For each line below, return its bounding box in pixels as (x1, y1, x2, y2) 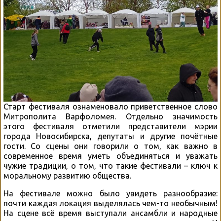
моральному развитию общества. (3, 171, 131, 181)
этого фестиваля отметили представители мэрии (3, 122, 218, 131)
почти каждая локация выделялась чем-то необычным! (3, 199, 218, 208)
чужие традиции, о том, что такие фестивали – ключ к (3, 161, 218, 171)
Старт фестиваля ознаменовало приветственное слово (3, 102, 218, 111)
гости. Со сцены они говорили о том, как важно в (3, 142, 218, 151)
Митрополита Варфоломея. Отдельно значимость (3, 112, 218, 121)
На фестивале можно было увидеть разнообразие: (3, 189, 218, 198)
